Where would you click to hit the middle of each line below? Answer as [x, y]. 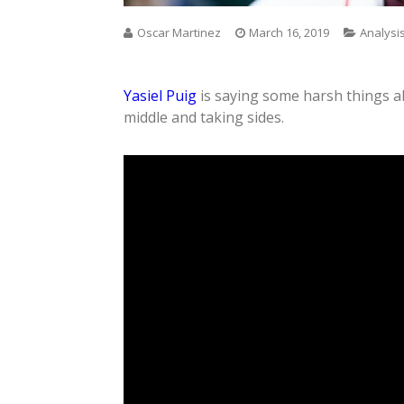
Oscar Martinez [179, 32]
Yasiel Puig [160, 95]
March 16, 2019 [289, 32]
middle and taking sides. [204, 117]
